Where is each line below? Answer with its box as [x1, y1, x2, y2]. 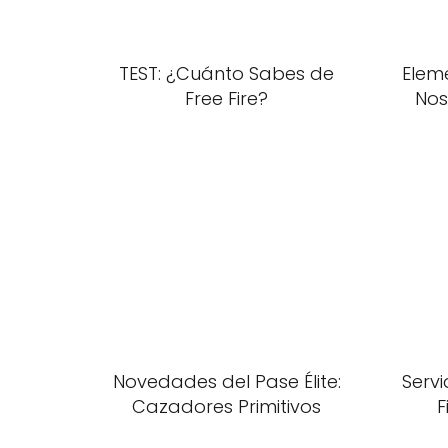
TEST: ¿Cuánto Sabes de [119, 61, 334, 86]
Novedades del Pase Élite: [112, 369, 341, 394]
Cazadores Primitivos [132, 394, 321, 419]
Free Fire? [185, 86, 268, 111]
